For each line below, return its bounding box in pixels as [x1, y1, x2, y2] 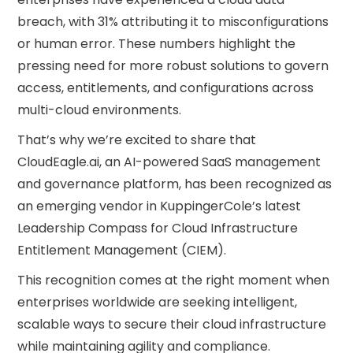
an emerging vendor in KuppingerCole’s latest [17, 197, 302, 215]
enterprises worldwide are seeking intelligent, [17, 293, 298, 311]
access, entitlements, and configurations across [17, 79, 314, 97]
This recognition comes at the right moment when [17, 271, 330, 289]
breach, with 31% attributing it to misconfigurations [17, 13, 329, 31]
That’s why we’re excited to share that [17, 131, 257, 149]
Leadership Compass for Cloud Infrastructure [17, 219, 299, 237]
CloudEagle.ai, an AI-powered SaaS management [17, 153, 321, 171]
